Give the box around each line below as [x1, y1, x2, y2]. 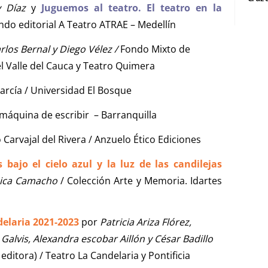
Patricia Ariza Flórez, [100, 215, 191, 229]
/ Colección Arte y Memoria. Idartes [57, 173, 222, 187]
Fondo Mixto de [120, 42, 190, 56]
